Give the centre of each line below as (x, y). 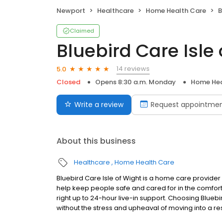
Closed (68, 82)
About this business (96, 141)
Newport (71, 11)
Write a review (99, 105)
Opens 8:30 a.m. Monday (136, 82)
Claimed (82, 31)
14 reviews (133, 69)
